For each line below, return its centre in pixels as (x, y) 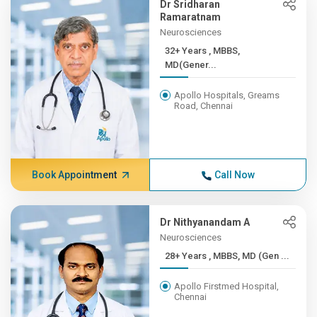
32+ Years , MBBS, (187, 51)
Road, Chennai (204, 106)
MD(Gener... (191, 65)
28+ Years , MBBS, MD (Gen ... (249, 256)
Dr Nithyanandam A (205, 222)
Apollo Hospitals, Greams (227, 95)
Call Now (234, 175)
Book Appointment (74, 175)
